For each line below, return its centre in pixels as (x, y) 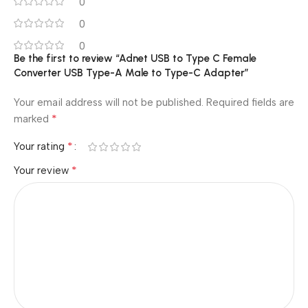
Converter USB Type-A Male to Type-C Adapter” (131, 73)
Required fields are (250, 102)
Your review (43, 170)
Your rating (41, 146)
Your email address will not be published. (109, 102)
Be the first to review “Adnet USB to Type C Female (135, 58)
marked (33, 119)
